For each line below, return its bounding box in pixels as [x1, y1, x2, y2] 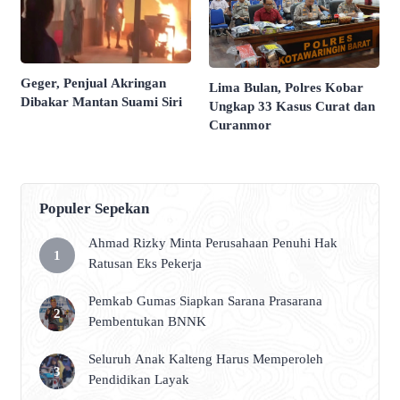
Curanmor [209, 117, 271, 132]
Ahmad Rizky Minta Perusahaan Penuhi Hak [88, 235, 337, 250]
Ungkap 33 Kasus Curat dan [209, 98, 375, 113]
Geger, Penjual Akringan [21, 75, 166, 90]
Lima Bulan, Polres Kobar [209, 79, 363, 95]
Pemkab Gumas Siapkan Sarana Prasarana [88, 293, 322, 308]
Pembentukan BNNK [88, 313, 206, 329]
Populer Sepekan [39, 199, 149, 217]
